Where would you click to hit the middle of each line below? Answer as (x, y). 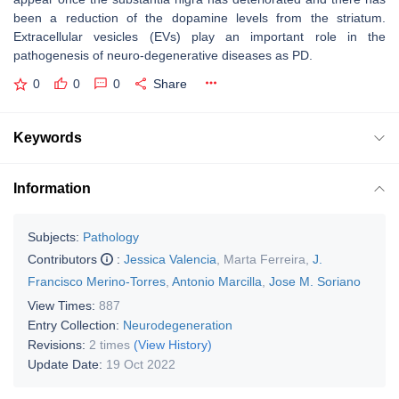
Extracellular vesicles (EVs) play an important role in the (199, 37)
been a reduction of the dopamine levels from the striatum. (199, 18)
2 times (110, 344)
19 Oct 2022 (141, 364)
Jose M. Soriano (315, 281)
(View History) (173, 344)
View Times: (63, 305)
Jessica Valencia (170, 259)
